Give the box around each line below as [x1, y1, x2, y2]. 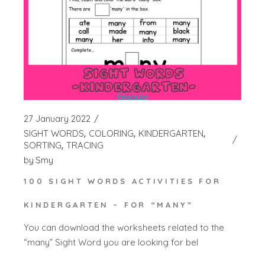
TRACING [66, 139, 104, 151]
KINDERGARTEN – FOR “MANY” [24, 199, 193, 209]
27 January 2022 [24, 112, 91, 124]
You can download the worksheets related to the [24, 222, 225, 234]
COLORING [89, 127, 134, 139]
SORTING [24, 139, 62, 151]
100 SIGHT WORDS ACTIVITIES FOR [24, 176, 221, 186]
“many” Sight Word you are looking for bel [24, 237, 199, 248]
